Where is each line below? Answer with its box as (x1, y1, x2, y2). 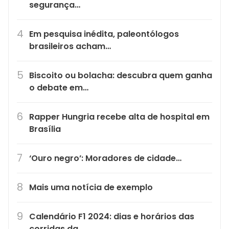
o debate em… (29, 82, 88, 94)
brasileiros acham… (29, 40, 111, 53)
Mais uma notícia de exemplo (29, 181, 153, 194)
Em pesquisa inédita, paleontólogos (29, 28, 179, 40)
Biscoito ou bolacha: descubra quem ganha (29, 70, 212, 82)
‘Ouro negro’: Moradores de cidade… (29, 152, 181, 165)
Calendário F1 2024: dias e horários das (29, 211, 194, 223)
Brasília (29, 123, 61, 135)
